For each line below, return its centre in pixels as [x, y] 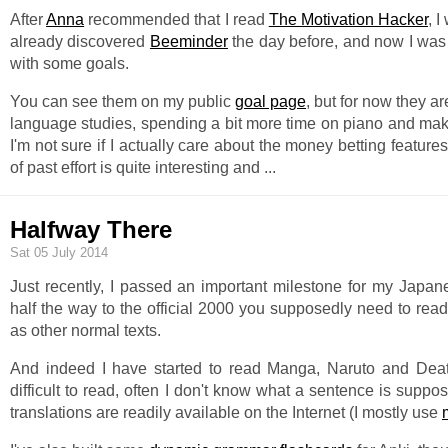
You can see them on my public [122, 101]
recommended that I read [176, 19]
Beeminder [188, 41]
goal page [270, 101]
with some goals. [69, 63]
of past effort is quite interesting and [137, 167]
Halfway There [91, 229]
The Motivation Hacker [348, 19]
